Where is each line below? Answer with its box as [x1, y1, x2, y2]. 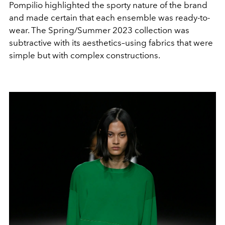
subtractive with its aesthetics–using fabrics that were [9, 37, 213, 48]
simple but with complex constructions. [9, 50, 160, 60]
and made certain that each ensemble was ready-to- [9, 12, 210, 23]
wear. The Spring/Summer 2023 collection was [9, 25, 189, 35]
